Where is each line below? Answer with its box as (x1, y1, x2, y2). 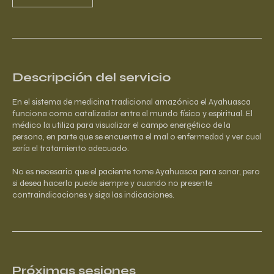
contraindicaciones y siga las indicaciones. (12, 190, 174, 200)
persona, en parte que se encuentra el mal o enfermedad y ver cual (12, 131, 262, 142)
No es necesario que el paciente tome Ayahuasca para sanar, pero (12, 166, 260, 177)
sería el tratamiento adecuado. (12, 143, 129, 154)
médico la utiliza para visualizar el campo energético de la (12, 120, 231, 130)
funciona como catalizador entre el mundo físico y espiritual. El (12, 108, 253, 119)
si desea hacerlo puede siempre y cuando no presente (12, 178, 212, 188)
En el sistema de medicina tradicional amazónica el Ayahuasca (12, 97, 251, 107)
